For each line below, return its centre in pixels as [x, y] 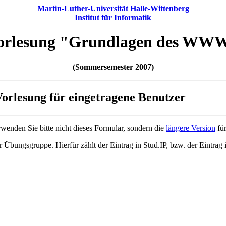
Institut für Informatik [113, 17]
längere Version [191, 128]
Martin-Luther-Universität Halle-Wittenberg [113, 8]
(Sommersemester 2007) [113, 67]
